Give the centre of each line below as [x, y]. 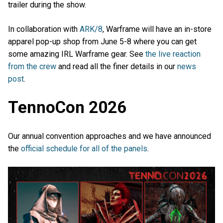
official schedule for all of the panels [84, 148]
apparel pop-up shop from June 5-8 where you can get [102, 42]
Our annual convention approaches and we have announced [110, 136]
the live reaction [173, 54]
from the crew [32, 67]
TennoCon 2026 [67, 108]
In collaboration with [44, 29]
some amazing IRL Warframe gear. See [77, 54]
